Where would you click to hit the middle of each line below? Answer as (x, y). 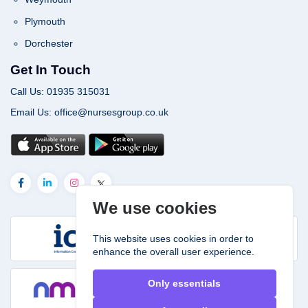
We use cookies (155, 208)
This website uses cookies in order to (174, 239)
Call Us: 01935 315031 (60, 91)
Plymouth (45, 21)
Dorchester (49, 43)
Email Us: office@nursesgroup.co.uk (89, 112)
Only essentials (185, 284)
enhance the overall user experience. (174, 252)
